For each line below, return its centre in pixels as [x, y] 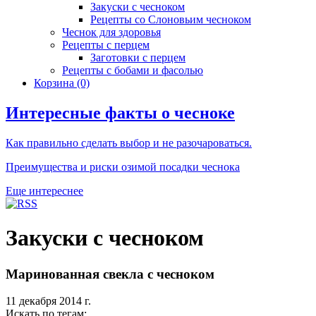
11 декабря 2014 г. [48, 301]
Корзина [55, 83]
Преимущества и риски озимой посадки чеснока [123, 166]
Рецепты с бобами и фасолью [133, 70]
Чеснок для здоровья [111, 32]
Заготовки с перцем [138, 57]
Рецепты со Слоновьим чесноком [171, 19]
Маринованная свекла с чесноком [110, 274]
